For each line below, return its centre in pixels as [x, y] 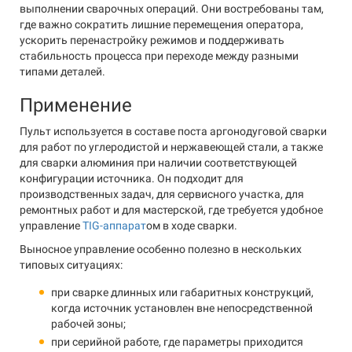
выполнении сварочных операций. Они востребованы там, [172, 9]
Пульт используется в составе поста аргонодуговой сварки [173, 131]
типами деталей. [62, 71]
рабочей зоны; [88, 324]
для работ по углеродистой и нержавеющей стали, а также [171, 147]
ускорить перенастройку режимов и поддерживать [152, 40]
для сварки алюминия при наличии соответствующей [158, 163]
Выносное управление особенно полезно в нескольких [161, 249]
